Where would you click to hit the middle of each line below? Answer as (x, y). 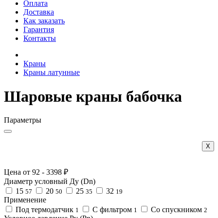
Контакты (40, 38)
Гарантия (39, 30)
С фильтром (112, 210)
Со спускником (176, 210)
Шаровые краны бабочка (93, 96)
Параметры (23, 120)
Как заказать (44, 21)
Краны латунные (52, 73)
